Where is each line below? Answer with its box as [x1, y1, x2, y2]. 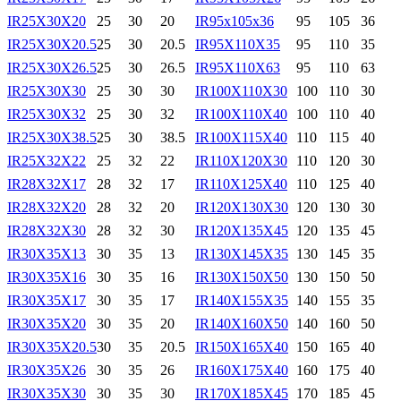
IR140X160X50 [195, 315, 288, 331]
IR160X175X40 [195, 362, 288, 378]
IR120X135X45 [195, 222, 288, 238]
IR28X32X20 [7, 199, 86, 215]
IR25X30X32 [7, 106, 86, 122]
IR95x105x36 [195, 13, 274, 29]
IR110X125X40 [195, 175, 287, 192]
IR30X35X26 [7, 362, 86, 378]
